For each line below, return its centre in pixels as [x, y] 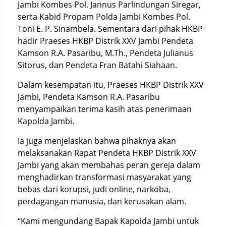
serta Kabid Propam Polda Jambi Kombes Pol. [104, 16]
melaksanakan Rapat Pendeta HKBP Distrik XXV [107, 153]
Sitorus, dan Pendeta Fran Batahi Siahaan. [97, 65]
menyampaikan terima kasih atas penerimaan [105, 109]
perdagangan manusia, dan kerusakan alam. [102, 201]
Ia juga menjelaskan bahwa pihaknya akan [97, 140]
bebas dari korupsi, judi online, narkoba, [94, 189]
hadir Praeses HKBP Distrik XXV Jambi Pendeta [105, 41]
